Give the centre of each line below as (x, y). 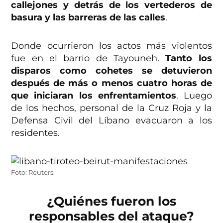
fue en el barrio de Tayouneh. (88, 58)
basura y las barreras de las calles (88, 18)
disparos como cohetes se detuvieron (111, 71)
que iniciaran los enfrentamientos (94, 96)
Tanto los (189, 58)
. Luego (194, 96)
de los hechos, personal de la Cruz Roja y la (111, 108)
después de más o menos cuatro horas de (111, 83)
